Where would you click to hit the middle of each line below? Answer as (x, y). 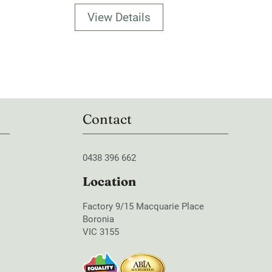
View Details (119, 18)
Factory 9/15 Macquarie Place (143, 207)
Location (109, 182)
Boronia (98, 219)
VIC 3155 (101, 232)
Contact (107, 119)
